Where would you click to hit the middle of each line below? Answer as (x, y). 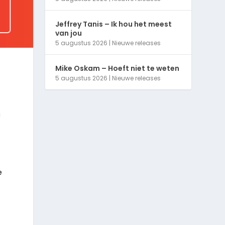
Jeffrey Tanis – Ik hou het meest (114, 24)
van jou (69, 33)
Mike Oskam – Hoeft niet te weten (118, 69)
